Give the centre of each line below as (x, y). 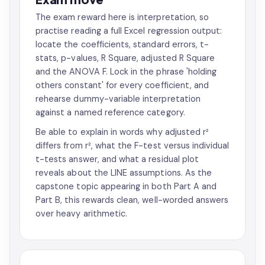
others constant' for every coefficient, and (122, 85)
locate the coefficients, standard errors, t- (122, 44)
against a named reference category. (110, 112)
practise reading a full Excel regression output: (129, 31)
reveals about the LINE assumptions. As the (124, 173)
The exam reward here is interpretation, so (122, 17)
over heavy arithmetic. (82, 214)
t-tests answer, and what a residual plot (117, 159)
